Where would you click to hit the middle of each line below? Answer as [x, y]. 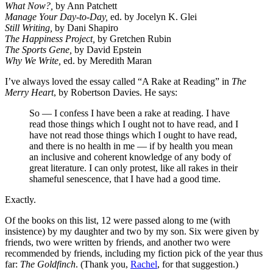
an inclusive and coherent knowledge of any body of [130, 157]
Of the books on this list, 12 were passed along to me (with [118, 220]
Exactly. [20, 199]
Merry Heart [29, 92]
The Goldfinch [48, 264]
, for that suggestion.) [198, 264]
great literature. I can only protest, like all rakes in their [133, 168]
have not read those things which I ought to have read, [133, 135]
